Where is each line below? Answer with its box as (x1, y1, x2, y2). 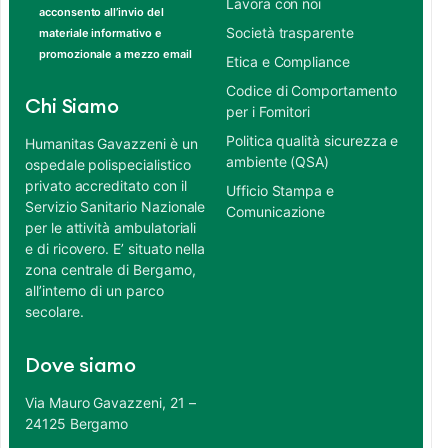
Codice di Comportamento (226, 82, 397, 100)
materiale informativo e (39, 26, 162, 41)
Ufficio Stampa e (226, 182, 335, 200)
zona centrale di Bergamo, (25, 261, 196, 279)
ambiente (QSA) (226, 153, 330, 171)
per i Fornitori (226, 103, 311, 121)
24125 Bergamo (25, 415, 129, 433)
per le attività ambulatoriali (25, 219, 197, 237)
